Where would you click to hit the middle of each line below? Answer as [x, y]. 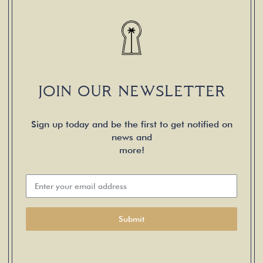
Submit [131, 219]
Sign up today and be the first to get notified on [131, 124]
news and [131, 137]
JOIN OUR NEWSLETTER [131, 91]
